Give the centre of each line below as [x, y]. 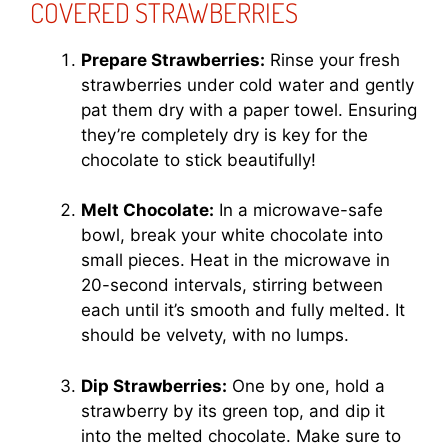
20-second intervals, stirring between [232, 285]
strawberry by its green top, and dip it [233, 410]
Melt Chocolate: [147, 210]
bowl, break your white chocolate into [232, 235]
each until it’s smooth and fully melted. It [243, 310]
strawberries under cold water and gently [247, 84]
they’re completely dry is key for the [224, 134]
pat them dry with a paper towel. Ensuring [249, 109]
